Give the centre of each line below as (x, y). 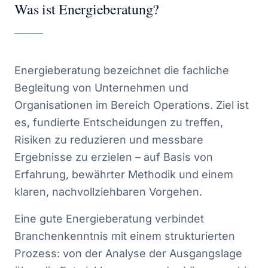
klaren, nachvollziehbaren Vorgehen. (108, 192)
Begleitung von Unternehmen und (101, 88)
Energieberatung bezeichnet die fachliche (122, 70)
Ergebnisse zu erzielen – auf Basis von (114, 157)
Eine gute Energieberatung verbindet (109, 219)
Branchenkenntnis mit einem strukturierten (125, 236)
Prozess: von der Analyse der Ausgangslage (128, 253)
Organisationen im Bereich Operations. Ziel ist (132, 105)
